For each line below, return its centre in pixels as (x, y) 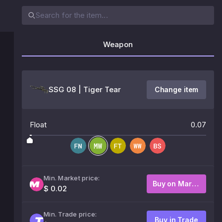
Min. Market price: (72, 178)
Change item (176, 89)
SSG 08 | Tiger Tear (85, 89)
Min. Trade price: (70, 214)
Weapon (118, 44)
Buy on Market (195, 184)
